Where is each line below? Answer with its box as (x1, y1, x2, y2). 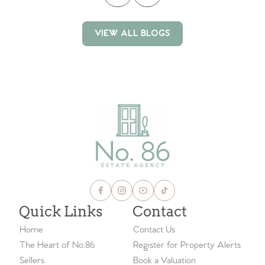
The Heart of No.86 (20, 240, 95, 251)
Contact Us (133, 224, 175, 236)
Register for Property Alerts (133, 240, 241, 251)
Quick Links (19, 203, 103, 221)
